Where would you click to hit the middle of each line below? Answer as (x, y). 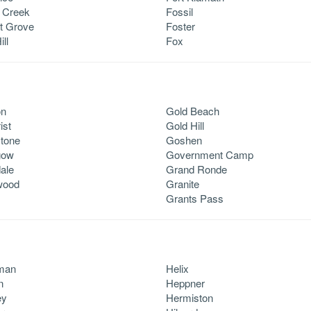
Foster (180, 26)
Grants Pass (195, 198)
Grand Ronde (196, 169)
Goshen (184, 140)
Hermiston (190, 297)
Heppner (185, 283)
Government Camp (210, 154)
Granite (183, 183)
